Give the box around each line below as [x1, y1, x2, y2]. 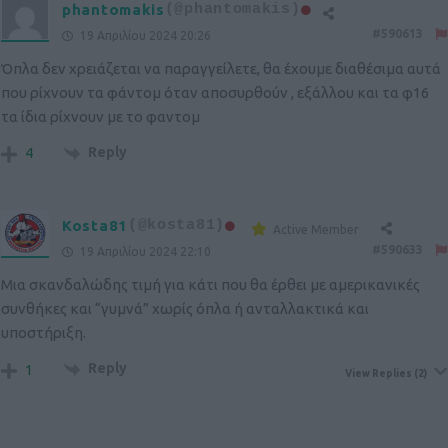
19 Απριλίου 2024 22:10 [77, 244, 211, 258]
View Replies [345, 367, 412, 379]
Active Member [272, 222, 359, 236]
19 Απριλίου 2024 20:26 [77, 29, 211, 43]
